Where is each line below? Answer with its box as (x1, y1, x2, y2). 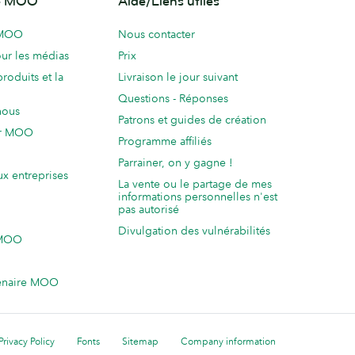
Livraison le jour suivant (118, 70, 238, 85)
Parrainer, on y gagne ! (118, 155, 233, 170)
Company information (181, 335, 276, 348)
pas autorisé (118, 202, 179, 217)
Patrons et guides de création (118, 113, 266, 128)
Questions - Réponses (118, 91, 228, 106)
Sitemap (122, 335, 158, 348)
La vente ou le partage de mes (118, 177, 272, 192)
